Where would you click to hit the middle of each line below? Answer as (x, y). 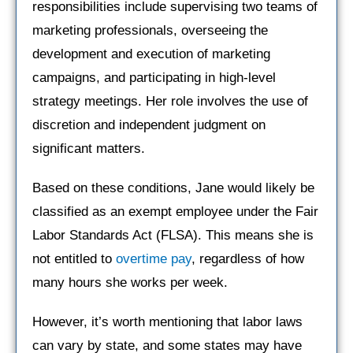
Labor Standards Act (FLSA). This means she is (173, 236)
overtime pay (154, 259)
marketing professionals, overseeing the (150, 31)
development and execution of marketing (151, 54)
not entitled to (74, 259)
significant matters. (89, 149)
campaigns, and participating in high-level (154, 78)
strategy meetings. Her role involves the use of (170, 102)
